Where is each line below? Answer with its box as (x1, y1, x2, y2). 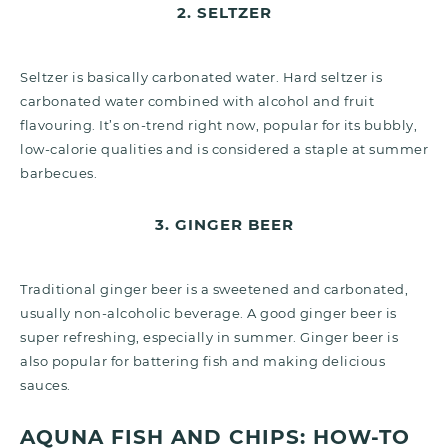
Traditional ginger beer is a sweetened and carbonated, (20, 280, 408, 297)
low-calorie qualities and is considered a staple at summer (20, 140, 428, 157)
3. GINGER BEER (154, 214, 294, 234)
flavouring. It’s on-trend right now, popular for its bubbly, (20, 116, 417, 133)
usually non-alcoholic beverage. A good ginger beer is (20, 304, 397, 321)
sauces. (20, 376, 71, 393)
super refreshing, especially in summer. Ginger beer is (20, 328, 398, 345)
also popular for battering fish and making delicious (20, 352, 385, 369)
